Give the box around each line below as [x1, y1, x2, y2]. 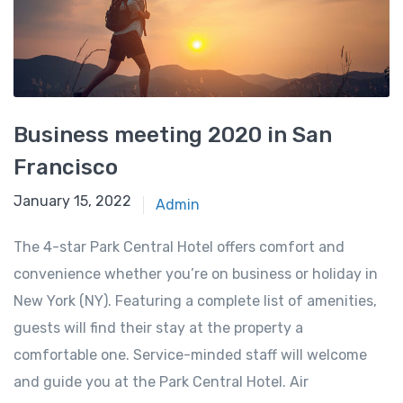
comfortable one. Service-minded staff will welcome [13, 346, 367, 364]
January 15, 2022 [13, 193, 131, 210]
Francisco [13, 155, 118, 181]
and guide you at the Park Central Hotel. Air [13, 373, 309, 391]
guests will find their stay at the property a [13, 319, 303, 337]
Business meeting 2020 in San [13, 122, 332, 148]
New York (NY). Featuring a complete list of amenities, [13, 292, 377, 310]
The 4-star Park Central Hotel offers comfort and [13, 238, 345, 256]
